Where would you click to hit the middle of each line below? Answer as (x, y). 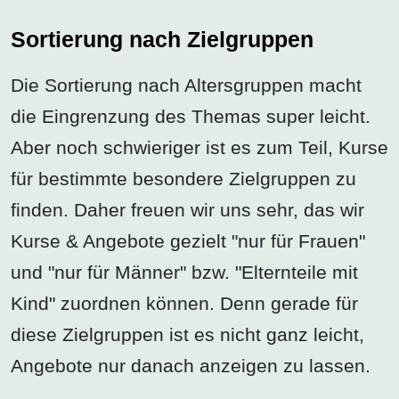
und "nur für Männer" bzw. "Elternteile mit (184, 273)
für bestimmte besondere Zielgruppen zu (183, 179)
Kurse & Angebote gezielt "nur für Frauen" (188, 241)
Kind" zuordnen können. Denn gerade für (184, 304)
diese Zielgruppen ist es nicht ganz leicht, (187, 335)
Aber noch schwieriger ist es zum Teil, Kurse (199, 148)
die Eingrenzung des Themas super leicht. (191, 117)
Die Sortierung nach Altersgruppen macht (186, 85)
